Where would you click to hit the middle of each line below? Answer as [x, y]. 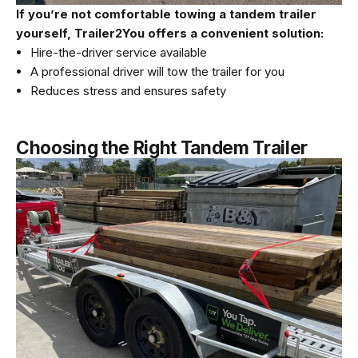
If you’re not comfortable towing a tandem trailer [166, 14]
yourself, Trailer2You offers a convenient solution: [170, 33]
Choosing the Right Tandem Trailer [162, 147]
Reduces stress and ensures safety [128, 90]
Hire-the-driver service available [119, 52]
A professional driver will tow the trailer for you [157, 71]
